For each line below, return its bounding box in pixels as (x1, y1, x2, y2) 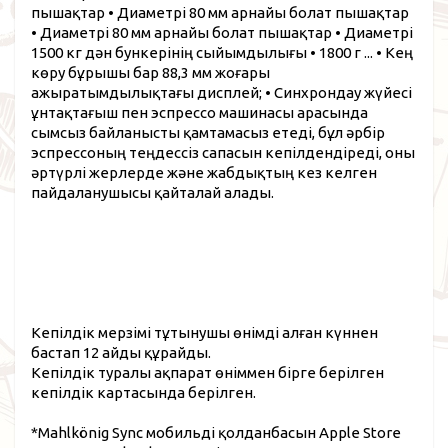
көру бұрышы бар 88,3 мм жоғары (31, 63, 270, 81)
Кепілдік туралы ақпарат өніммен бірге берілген (31, 363, 384, 381)
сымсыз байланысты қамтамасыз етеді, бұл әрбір (31, 123, 385, 141)
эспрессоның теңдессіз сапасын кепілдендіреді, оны (31, 143, 415, 161)
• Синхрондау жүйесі (265, 83, 412, 101)
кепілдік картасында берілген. (31, 383, 256, 401)
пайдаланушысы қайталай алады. (31, 183, 274, 201)
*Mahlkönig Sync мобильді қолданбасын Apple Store (31, 423, 401, 441)
